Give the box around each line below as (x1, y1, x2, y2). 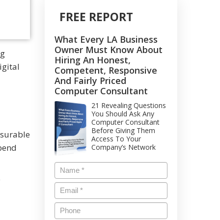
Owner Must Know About (55, 44, 163, 55)
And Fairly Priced (55, 75, 126, 86)
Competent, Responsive (55, 64, 157, 76)
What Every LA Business (55, 33, 158, 45)
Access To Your (91, 134, 141, 143)
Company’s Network (91, 142, 156, 152)
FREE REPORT (59, 9, 133, 25)
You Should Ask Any (91, 109, 154, 118)
